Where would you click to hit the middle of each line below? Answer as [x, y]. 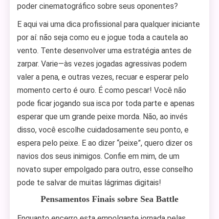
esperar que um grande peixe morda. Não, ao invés [102, 117]
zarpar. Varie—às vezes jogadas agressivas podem [102, 64]
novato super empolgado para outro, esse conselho [105, 169]
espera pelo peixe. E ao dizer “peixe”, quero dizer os [105, 143]
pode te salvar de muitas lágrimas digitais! [89, 183]
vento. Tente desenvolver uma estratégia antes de [104, 51]
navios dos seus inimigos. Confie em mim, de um [98, 156]
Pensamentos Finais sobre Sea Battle [109, 199]
